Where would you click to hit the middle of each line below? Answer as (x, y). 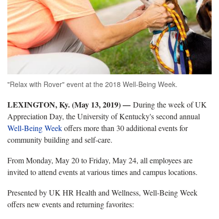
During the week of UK (169, 104)
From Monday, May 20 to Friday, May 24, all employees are (100, 160)
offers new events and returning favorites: (71, 204)
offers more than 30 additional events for (125, 128)
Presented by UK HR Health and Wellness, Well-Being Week (102, 192)
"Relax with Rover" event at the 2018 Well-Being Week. (92, 84)
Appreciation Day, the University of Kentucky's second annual (104, 116)
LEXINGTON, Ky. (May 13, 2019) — (69, 104)
